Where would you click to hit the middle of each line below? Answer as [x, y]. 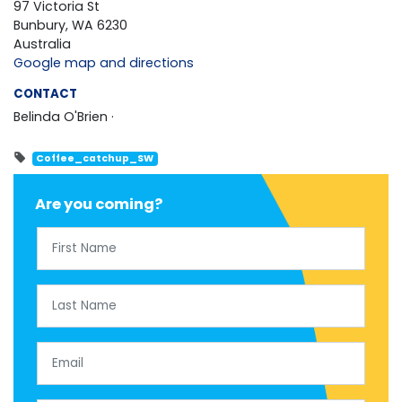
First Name [70, 235]
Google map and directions [104, 62]
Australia [42, 44]
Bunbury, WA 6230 [70, 25]
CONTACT [45, 93]
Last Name [70, 292]
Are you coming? [99, 204]
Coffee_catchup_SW [95, 158]
